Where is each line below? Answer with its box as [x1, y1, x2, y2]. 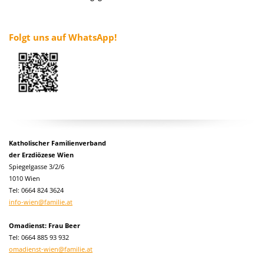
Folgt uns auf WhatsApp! [9, 31, 117, 43]
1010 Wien [9, 174, 40, 183]
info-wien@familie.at [9, 197, 72, 206]
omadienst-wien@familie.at [9, 245, 93, 253]
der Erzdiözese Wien [9, 150, 74, 159]
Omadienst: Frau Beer [9, 221, 80, 230]
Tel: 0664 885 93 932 [9, 233, 69, 242]
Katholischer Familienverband [9, 138, 106, 147]
